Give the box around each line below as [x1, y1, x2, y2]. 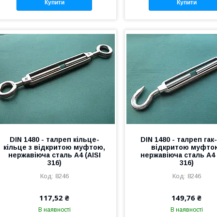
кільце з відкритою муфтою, [3, 143, 106, 151]
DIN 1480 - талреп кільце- [9, 135, 99, 143]
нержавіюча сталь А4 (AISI [8, 151, 101, 159]
